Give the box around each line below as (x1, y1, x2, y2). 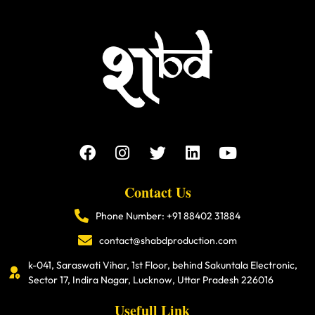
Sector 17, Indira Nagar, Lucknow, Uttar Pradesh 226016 (28, 273, 274, 286)
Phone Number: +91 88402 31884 (96, 209, 240, 222)
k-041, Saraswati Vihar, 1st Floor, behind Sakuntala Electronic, (28, 258, 297, 271)
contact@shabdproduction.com (99, 233, 237, 247)
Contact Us (124, 181, 191, 202)
